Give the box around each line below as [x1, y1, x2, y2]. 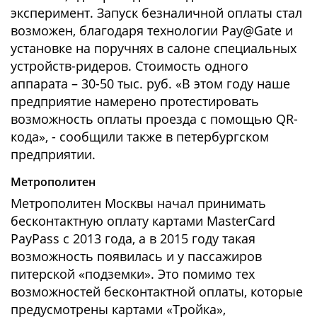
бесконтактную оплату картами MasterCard [11, 212, 275, 230]
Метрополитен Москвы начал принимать [11, 195, 266, 212]
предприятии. [11, 146, 96, 163]
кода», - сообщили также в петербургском [11, 128, 269, 146]
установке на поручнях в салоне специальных [11, 40, 296, 57]
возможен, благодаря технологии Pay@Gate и [11, 22, 293, 40]
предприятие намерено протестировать [11, 93, 259, 110]
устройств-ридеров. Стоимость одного [11, 57, 248, 75]
